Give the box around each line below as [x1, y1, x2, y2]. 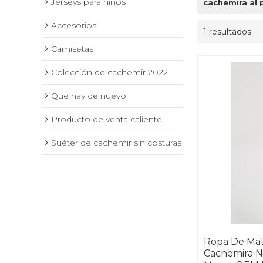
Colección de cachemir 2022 [51, 67, 168, 78]
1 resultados [203, 26, 251, 38]
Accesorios [51, 20, 96, 31]
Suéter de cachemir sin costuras [51, 137, 181, 149]
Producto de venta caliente [51, 114, 162, 125]
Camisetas [51, 43, 93, 55]
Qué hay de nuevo [51, 90, 126, 102]
